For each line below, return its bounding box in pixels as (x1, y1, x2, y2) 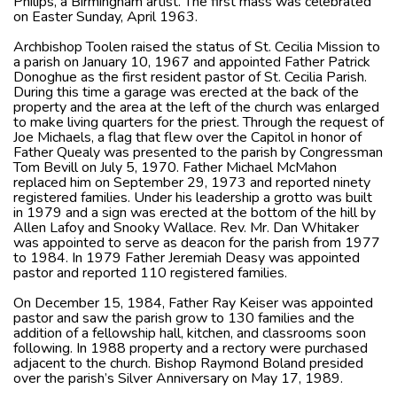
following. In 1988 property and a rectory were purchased (13, 338, 368, 358)
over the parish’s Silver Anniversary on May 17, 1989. (13, 368, 346, 388)
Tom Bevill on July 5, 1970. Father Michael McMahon (13, 157, 337, 177)
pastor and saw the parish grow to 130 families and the (13, 307, 354, 328)
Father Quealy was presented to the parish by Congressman (13, 142, 383, 162)
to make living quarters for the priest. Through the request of (13, 112, 384, 132)
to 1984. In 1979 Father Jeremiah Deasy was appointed (13, 247, 360, 268)
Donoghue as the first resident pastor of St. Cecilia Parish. (13, 66, 367, 87)
